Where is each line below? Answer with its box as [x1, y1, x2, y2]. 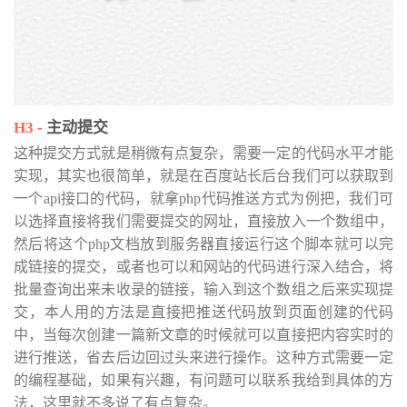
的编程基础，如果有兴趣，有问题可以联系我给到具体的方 [14, 372, 393, 388]
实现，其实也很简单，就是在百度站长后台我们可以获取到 [14, 168, 393, 184]
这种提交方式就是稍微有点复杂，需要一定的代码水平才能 [14, 145, 393, 161]
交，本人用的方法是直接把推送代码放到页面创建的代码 [14, 304, 393, 320]
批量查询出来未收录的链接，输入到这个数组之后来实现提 [14, 282, 393, 297]
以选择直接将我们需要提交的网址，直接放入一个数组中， [14, 213, 393, 229]
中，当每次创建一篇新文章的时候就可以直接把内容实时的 [14, 327, 393, 342]
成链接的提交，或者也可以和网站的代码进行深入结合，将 [14, 259, 393, 274]
